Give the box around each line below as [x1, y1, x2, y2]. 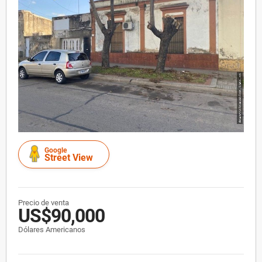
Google [44, 146, 67, 154]
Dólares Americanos [18, 225, 85, 234]
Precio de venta [18, 198, 69, 207]
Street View [44, 151, 93, 163]
